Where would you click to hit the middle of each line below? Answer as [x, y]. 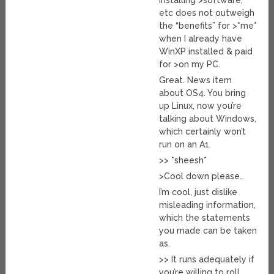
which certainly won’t [203, 132]
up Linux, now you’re [201, 106]
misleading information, [208, 205]
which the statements [205, 218]
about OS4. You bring [203, 93]
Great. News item [196, 80]
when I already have [201, 39]
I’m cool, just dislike [198, 192]
